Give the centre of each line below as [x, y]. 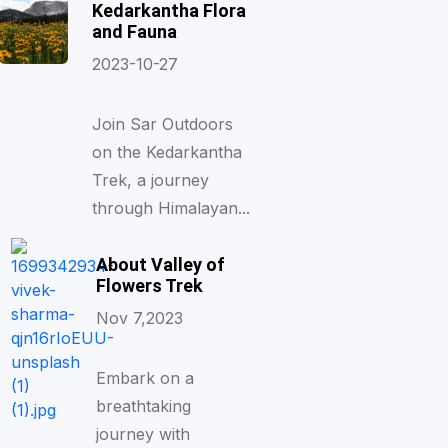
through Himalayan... [170, 208]
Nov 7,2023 [139, 318]
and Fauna [134, 31]
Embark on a [144, 378]
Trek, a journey [150, 180]
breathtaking [143, 406]
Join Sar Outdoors [162, 124]
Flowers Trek [149, 285]
